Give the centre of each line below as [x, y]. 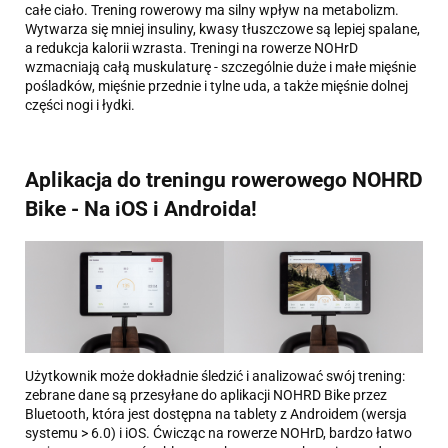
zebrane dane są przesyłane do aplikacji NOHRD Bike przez [206, 395]
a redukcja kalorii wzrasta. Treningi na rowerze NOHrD [191, 48]
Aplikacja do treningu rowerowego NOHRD [224, 179]
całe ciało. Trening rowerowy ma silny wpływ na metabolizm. [212, 10]
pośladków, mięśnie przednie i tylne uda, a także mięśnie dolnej [216, 86]
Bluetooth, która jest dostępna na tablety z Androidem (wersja [216, 414]
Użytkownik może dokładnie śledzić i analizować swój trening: [215, 376]
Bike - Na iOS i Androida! [141, 208]
